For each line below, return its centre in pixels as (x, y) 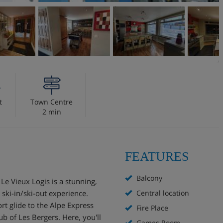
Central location (162, 193)
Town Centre (52, 102)
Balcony (148, 178)
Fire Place (151, 208)
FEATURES (157, 157)
